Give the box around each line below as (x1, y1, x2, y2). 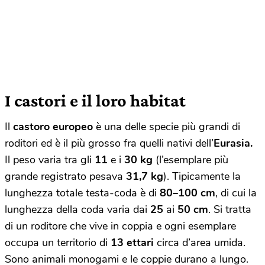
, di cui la (215, 185, 257, 200)
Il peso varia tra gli (5, 152, 95, 167)
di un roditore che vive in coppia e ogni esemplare (5, 218, 236, 233)
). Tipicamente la (163, 169, 241, 183)
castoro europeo (13, 119, 93, 134)
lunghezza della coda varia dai (5, 202, 150, 216)
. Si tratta (208, 202, 251, 216)
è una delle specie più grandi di (93, 119, 240, 134)
